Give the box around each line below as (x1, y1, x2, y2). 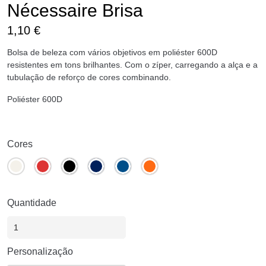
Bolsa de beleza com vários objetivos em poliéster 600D (7, 47, 217, 57)
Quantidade (7, 197, 56, 208)
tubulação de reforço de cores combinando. (7, 72, 171, 82)
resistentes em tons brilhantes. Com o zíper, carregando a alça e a (7, 59, 258, 69)
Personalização (7, 246, 73, 256)
